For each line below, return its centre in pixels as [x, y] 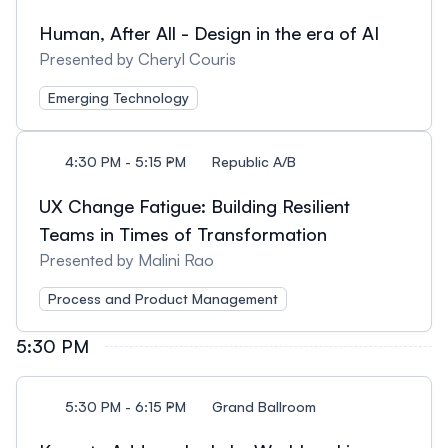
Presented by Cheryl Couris [137, 59]
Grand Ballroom [264, 406]
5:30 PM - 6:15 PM [125, 406]
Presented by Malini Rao [126, 260]
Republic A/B [254, 161]
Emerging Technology [118, 97]
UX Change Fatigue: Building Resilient [194, 206]
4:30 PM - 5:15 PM [125, 161]
